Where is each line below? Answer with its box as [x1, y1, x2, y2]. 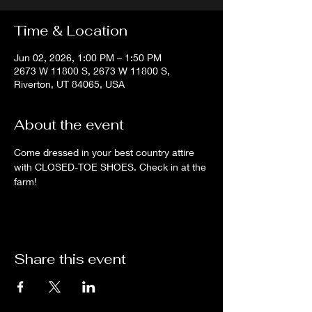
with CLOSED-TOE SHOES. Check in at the [14, 161, 209, 173]
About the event [14, 116, 124, 134]
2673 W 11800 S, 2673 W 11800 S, [14, 65, 170, 77]
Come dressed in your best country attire [14, 146, 197, 158]
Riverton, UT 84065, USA [14, 78, 125, 90]
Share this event [14, 250, 126, 268]
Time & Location [14, 22, 127, 40]
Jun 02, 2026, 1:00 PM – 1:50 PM [14, 52, 162, 63]
